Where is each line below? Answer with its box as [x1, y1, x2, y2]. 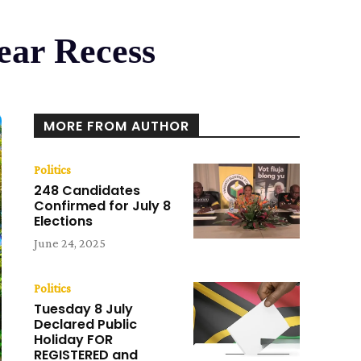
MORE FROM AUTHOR [44, 117, 190, 136]
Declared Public [34, 315, 138, 334]
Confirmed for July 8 [34, 197, 172, 216]
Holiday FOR [34, 330, 114, 350]
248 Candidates [34, 181, 141, 201]
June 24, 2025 [34, 236, 106, 251]
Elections [34, 212, 93, 231]
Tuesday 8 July [34, 300, 134, 319]
